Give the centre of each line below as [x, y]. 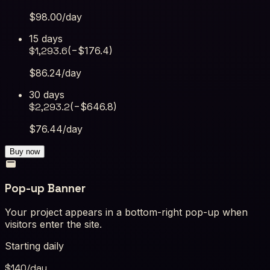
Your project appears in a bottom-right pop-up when [126, 212]
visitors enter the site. [53, 224]
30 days [47, 94]
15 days [46, 38]
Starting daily [34, 246]
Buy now [25, 151]
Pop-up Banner [45, 188]
